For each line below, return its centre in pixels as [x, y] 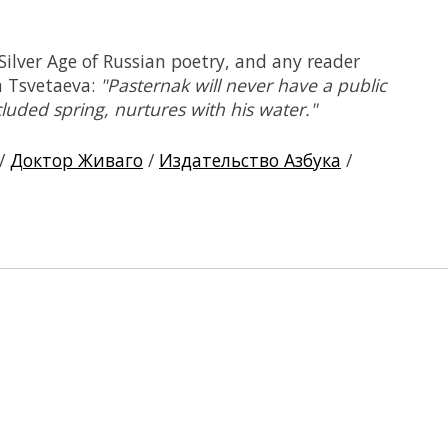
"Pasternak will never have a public [243, 84]
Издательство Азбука [250, 160]
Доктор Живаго [76, 160]
